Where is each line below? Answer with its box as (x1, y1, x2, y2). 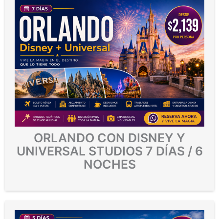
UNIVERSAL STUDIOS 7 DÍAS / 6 (16, 144, 203, 158)
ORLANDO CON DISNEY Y (34, 131, 185, 145)
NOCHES (83, 157, 136, 172)
